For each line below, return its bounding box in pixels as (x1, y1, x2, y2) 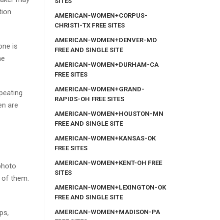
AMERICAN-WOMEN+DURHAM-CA (55, 60, 159, 68)
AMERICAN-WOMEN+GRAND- (55, 85, 144, 93)
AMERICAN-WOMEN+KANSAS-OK (55, 134, 156, 142)
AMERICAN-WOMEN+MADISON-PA (55, 208, 160, 216)
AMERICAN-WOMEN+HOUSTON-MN (55, 110, 164, 117)
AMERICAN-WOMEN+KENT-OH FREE (55, 159, 162, 166)
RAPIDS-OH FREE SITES (55, 95, 124, 103)
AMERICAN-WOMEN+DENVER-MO (55, 36, 157, 44)
